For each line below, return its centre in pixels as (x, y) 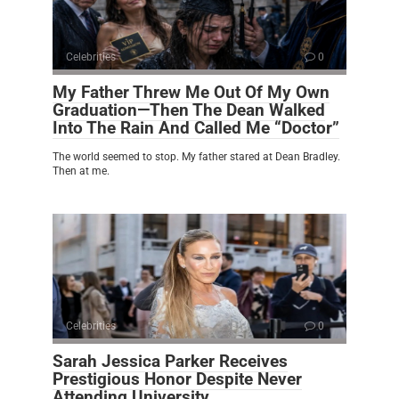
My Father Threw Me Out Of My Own (191, 92)
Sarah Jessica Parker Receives (170, 361)
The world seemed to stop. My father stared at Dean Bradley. (196, 156)
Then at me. (81, 171)
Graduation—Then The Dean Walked (189, 110)
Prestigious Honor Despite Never (177, 379)
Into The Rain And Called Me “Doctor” (196, 127)
